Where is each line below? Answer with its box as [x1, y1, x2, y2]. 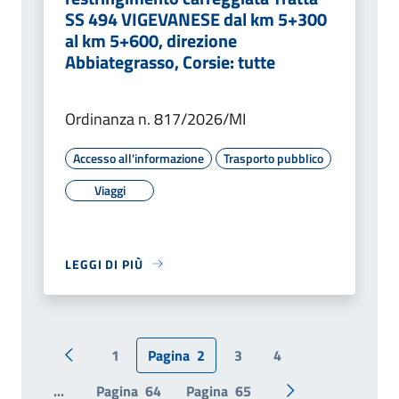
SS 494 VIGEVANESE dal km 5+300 [65, 4, 327, 33]
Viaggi [94, 180, 126, 199]
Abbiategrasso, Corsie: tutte [65, 47, 275, 76]
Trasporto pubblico [224, 148, 323, 167]
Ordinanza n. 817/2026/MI [65, 106, 246, 131]
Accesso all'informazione [73, 148, 204, 167]
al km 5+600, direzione [65, 26, 237, 54]
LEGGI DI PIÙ [65, 254, 143, 273]
